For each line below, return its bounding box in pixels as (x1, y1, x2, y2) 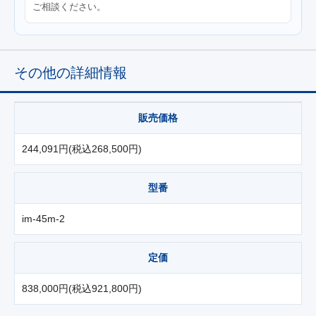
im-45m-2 (22, 213, 65, 225)
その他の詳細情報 (14, 65, 127, 81)
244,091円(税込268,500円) (22, 143, 142, 155)
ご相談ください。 (32, 1, 106, 13)
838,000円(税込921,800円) (22, 283, 142, 295)
